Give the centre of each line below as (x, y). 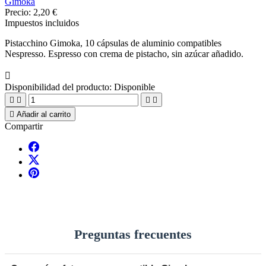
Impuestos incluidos (42, 23)
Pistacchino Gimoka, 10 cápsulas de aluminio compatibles (113, 43)
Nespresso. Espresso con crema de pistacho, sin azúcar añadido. (124, 53)
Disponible (134, 87)
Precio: (19, 12)
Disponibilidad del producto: (58, 87)
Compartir (24, 126)
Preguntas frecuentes (133, 235)
